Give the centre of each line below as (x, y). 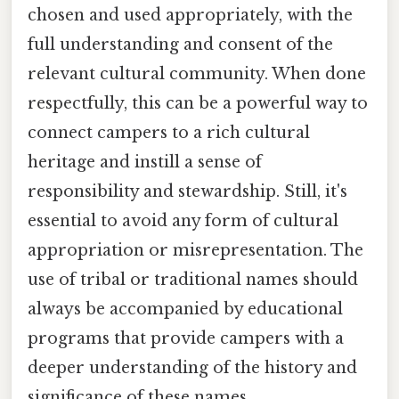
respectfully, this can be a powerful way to (198, 103)
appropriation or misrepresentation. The (195, 250)
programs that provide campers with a (186, 338)
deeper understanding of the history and (192, 367)
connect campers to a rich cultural (169, 132)
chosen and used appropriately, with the (190, 15)
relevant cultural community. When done (197, 73)
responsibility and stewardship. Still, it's (187, 191)
